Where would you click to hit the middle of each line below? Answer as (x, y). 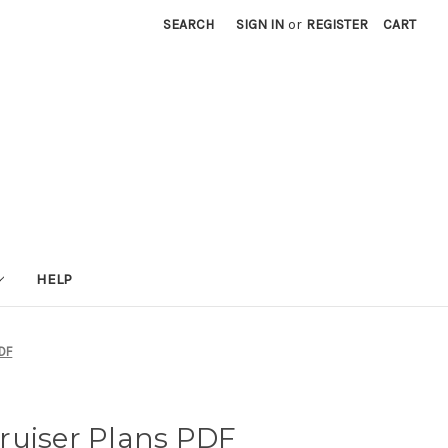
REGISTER (337, 24)
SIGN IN (260, 24)
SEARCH (189, 24)
